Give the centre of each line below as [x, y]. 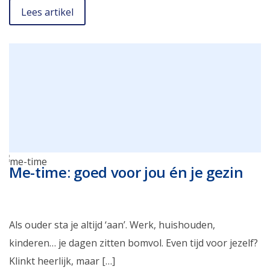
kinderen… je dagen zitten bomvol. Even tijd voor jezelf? [133, 243]
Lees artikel [47, 12]
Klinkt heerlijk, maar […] [62, 261]
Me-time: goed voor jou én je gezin [126, 172]
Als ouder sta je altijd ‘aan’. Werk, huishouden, [112, 225]
